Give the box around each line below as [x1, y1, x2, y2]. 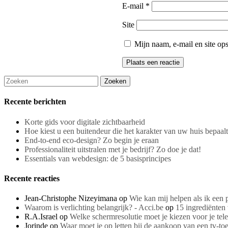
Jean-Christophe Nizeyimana [24, 194, 117, 203]
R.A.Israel [24, 212, 58, 221]
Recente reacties [4, 174, 60, 183]
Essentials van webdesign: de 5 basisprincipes [24, 154, 171, 163]
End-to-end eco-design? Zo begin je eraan [24, 135, 159, 145]
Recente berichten [4, 97, 66, 106]
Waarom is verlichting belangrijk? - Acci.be [24, 203, 163, 212]
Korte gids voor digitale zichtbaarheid [24, 117, 145, 126]
